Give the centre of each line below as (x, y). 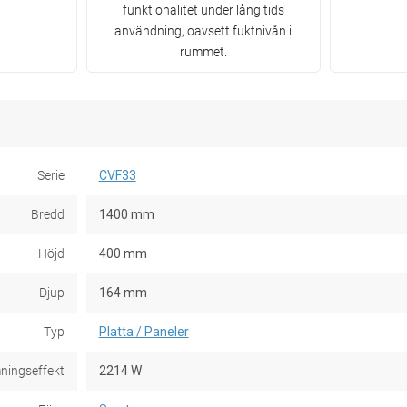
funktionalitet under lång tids (203, 10)
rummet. (203, 52)
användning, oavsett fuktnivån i (203, 31)
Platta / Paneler (144, 332)
